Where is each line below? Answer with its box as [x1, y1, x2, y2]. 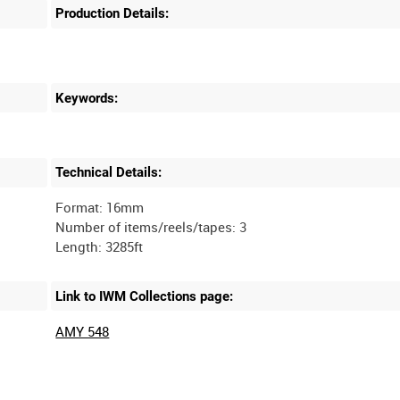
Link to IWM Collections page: [55, 287, 234, 304]
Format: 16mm [55, 198, 145, 216]
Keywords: [55, 89, 119, 106]
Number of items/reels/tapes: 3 [55, 218, 247, 236]
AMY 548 [55, 321, 110, 340]
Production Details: [55, 5, 170, 22]
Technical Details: [55, 164, 162, 181]
